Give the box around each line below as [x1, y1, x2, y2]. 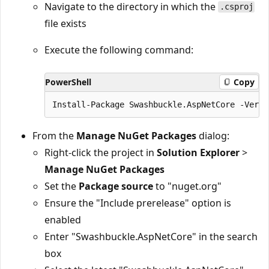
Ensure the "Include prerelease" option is [44, 196, 231, 210]
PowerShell [45, 76, 91, 88]
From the [32, 128, 76, 142]
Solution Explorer [157, 145, 240, 159]
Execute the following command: [44, 43, 193, 56]
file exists [44, 16, 86, 30]
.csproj [219, 2, 253, 12]
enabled [44, 213, 81, 226]
